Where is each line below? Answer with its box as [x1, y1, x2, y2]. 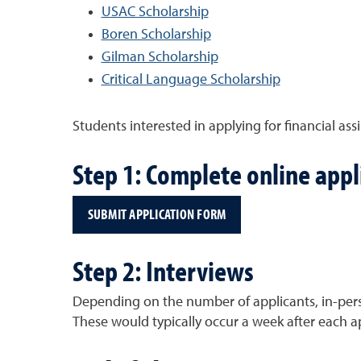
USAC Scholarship [101, 4, 209, 19]
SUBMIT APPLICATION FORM [87, 205, 226, 224]
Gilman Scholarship [101, 49, 218, 64]
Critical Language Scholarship [101, 72, 280, 87]
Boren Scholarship [101, 27, 211, 42]
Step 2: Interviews [72, 251, 254, 288]
